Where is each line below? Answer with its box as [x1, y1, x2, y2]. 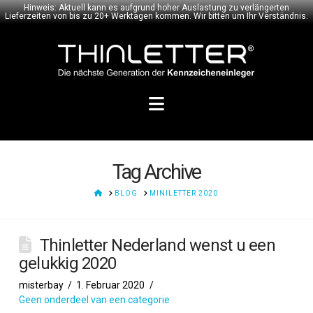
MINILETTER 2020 [150, 189, 219, 197]
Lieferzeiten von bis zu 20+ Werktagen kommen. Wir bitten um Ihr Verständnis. [5, 11, 308, 21]
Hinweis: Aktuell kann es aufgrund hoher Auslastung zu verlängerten [24, 3, 289, 13]
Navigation [163, 94, 246, 115]
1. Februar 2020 [76, 279, 145, 291]
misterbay [18, 279, 64, 291]
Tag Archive [112, 160, 201, 184]
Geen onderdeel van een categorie [18, 294, 170, 305]
